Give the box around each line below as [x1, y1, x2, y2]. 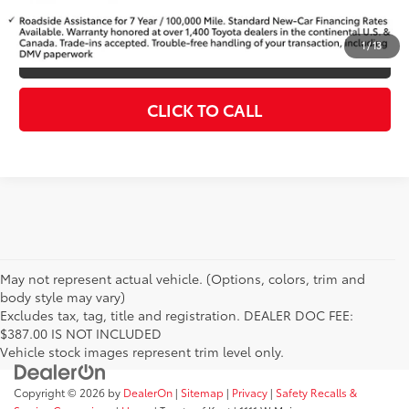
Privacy [232, 384, 267, 401]
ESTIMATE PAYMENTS [120, 44, 290, 68]
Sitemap [181, 384, 224, 401]
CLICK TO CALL [147, 97, 263, 121]
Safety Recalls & [276, 384, 357, 401]
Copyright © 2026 [14, 384, 108, 401]
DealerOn [123, 384, 173, 401]
